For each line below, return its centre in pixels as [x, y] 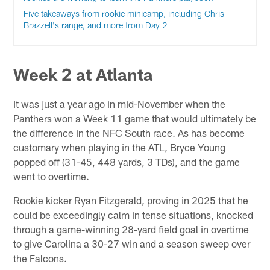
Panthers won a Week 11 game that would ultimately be [135, 118]
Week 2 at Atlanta [83, 74]
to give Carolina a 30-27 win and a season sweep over [132, 243]
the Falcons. [40, 258]
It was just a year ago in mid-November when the [120, 103]
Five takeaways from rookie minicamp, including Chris [124, 13]
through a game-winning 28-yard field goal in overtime [131, 229]
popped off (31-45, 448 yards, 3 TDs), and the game [127, 161]
